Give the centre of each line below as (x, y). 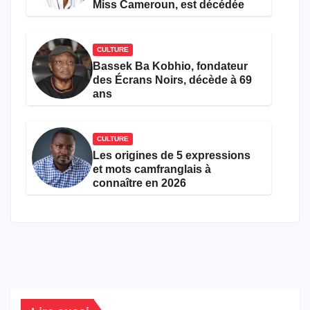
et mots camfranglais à (152, 169)
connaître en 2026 (139, 183)
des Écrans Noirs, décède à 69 (172, 80)
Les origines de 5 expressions (172, 155)
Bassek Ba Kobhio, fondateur (170, 66)
